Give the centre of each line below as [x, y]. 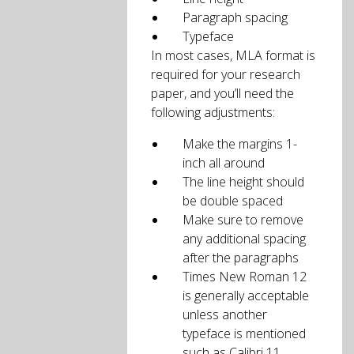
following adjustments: [213, 112]
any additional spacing [245, 239]
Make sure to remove [243, 220]
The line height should [244, 182]
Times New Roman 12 [245, 277]
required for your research [226, 74]
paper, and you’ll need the [223, 93]
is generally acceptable [246, 296]
